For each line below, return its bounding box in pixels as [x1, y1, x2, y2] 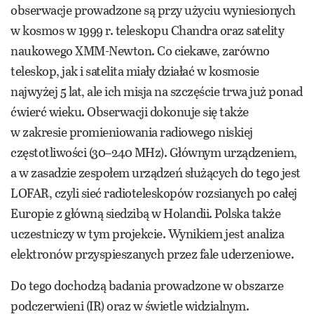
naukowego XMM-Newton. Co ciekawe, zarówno [11, 41, 270, 60]
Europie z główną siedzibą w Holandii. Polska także [11, 203, 280, 222]
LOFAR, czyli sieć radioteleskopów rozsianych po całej [11, 183, 297, 202]
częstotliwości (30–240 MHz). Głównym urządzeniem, [11, 142, 297, 161]
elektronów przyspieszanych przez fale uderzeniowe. [11, 244, 294, 263]
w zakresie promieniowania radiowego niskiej [11, 122, 253, 141]
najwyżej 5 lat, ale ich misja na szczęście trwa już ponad [11, 81, 303, 100]
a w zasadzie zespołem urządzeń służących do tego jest [11, 163, 301, 182]
